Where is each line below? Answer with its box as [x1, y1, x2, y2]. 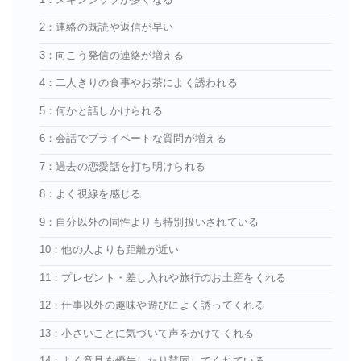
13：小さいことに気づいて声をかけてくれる [39, 327, 255, 339]
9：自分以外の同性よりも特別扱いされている [39, 216, 259, 228]
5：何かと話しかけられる [39, 105, 163, 117]
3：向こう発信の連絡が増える [39, 49, 185, 61]
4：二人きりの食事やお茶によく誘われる [39, 77, 238, 89]
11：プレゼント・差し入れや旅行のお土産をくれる [39, 272, 287, 284]
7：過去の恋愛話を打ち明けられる [39, 160, 206, 172]
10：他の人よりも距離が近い [39, 244, 180, 256]
